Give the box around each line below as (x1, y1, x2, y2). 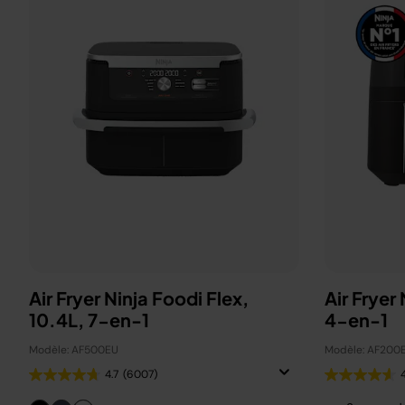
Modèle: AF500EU (29, 343, 118, 357)
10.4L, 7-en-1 (29, 308, 149, 331)
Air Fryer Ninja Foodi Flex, (29, 287, 249, 309)
